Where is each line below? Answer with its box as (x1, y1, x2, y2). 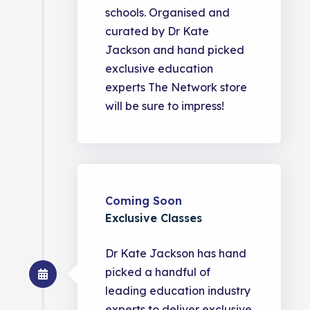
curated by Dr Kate (105, 24, 210, 38)
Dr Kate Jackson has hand (105, 246, 247, 260)
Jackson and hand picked (105, 42, 245, 57)
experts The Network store (105, 80, 248, 94)
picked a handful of (105, 264, 211, 279)
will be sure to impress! (105, 98, 225, 113)
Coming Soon (105, 193, 183, 208)
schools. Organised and (105, 5, 230, 19)
